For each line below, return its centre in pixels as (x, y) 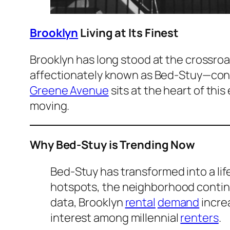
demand (178, 203)
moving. (50, 106)
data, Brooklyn (88, 203)
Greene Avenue (69, 91)
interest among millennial (116, 218)
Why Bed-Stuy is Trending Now (113, 145)
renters (199, 218)
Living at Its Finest (129, 33)
